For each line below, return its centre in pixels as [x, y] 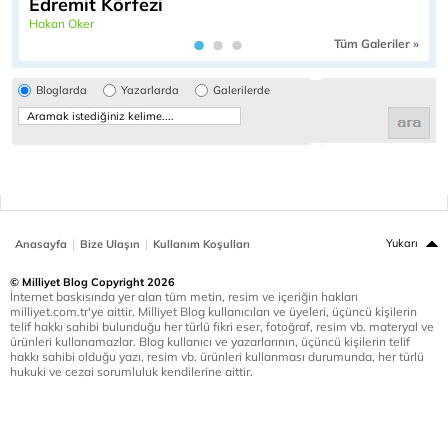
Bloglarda [61, 89]
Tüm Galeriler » [376, 43]
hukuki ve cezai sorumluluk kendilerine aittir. [131, 371]
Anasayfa [41, 243]
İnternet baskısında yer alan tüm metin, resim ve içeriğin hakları [184, 296]
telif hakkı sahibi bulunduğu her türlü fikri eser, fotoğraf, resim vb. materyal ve [222, 326]
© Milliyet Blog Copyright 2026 [92, 281]
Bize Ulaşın [110, 243]
